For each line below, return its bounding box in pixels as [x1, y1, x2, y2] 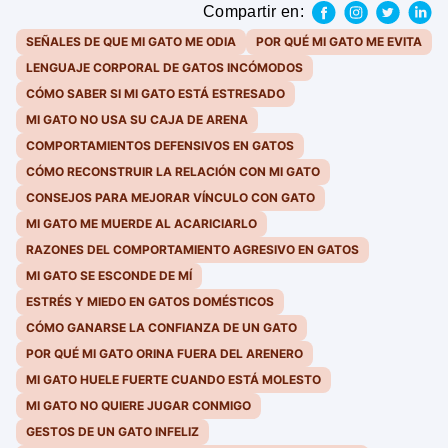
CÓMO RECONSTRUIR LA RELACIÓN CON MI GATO [26, 164, 320, 180]
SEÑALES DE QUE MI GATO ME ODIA [26, 34, 236, 50]
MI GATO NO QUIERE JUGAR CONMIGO [26, 398, 251, 414]
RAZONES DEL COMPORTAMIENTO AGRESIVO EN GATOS [26, 242, 359, 258]
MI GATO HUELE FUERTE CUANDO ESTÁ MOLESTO [26, 372, 321, 388]
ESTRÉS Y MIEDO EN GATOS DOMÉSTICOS [26, 294, 274, 310]
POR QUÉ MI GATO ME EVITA [256, 34, 422, 50]
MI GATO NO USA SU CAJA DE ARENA [26, 112, 248, 128]
